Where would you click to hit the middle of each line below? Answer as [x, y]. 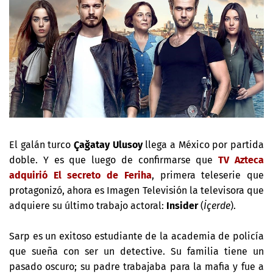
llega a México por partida [203, 144]
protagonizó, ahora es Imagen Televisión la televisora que [136, 190]
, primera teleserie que [208, 175]
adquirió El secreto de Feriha [80, 175]
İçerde [217, 205]
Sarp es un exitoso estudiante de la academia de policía [136, 236]
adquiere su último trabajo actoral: [88, 205]
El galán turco [41, 144]
